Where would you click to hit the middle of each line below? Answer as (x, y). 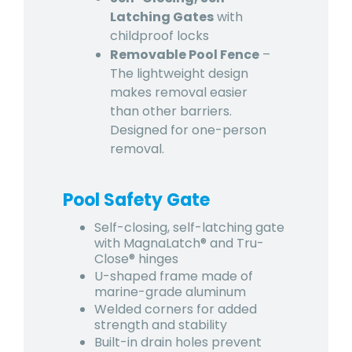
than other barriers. (171, 111)
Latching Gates (162, 16)
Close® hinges (136, 258)
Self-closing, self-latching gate (189, 227)
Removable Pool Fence (185, 54)
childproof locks (159, 35)
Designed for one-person (188, 130)
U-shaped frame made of (174, 276)
